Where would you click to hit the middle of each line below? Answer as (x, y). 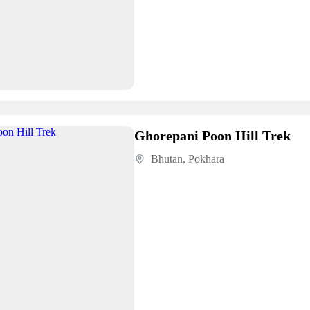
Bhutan (166, 158)
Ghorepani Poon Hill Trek (212, 135)
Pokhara (206, 158)
